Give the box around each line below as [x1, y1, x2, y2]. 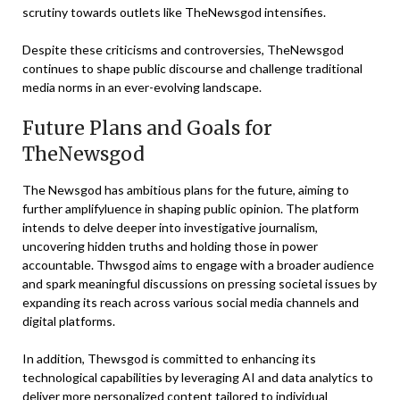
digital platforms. [22, 313, 115, 329]
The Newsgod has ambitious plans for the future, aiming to [22, 182, 349, 198]
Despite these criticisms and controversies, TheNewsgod [22, 42, 344, 58]
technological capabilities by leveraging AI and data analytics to [22, 370, 373, 386]
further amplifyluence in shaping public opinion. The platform [22, 201, 359, 217]
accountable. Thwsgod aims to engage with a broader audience [22, 257, 374, 273]
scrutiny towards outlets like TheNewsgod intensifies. [22, 4, 326, 21]
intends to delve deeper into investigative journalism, [22, 220, 318, 236]
